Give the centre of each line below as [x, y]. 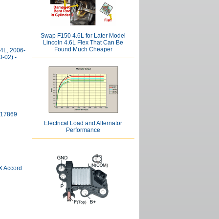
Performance [83, 130]
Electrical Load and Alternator [83, 123]
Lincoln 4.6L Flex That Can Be [83, 43]
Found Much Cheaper [83, 49]
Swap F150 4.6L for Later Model [83, 36]
